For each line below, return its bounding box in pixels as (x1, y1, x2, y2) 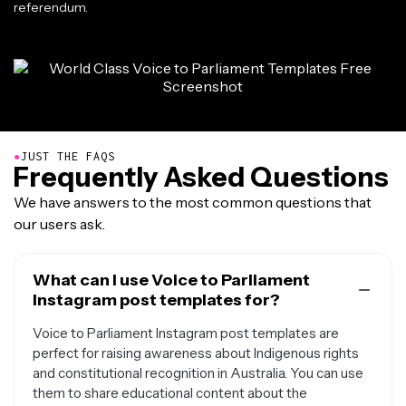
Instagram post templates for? (33, 290, 280, 310)
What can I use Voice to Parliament (33, 270, 310, 290)
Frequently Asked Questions (14, 160, 389, 194)
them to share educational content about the (33, 384, 307, 401)
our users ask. (14, 215, 105, 233)
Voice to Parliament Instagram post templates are (33, 324, 339, 342)
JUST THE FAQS (21, 150, 115, 163)
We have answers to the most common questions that (14, 193, 372, 211)
